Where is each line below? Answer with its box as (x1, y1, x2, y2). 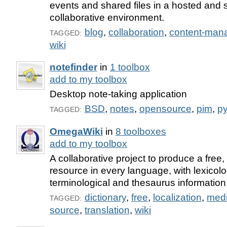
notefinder (49, 62, 97, 73)
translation (84, 204, 130, 215)
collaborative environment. (49, 12, 164, 23)
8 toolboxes (115, 126, 166, 137)
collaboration (108, 27, 164, 38)
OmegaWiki (49, 126, 103, 137)
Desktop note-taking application (49, 89, 187, 100)
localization (153, 192, 202, 203)
